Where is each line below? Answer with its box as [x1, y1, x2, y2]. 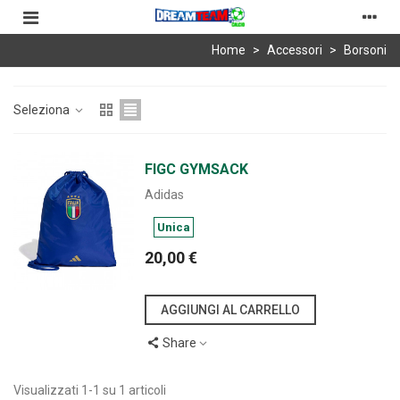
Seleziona [13, 102, 72, 117]
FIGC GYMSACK [145, 161, 249, 178]
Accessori [267, 43, 322, 57]
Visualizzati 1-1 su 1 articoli [13, 383, 166, 397]
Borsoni [344, 43, 387, 57]
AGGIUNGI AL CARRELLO [161, 302, 301, 317]
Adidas [145, 187, 185, 202]
